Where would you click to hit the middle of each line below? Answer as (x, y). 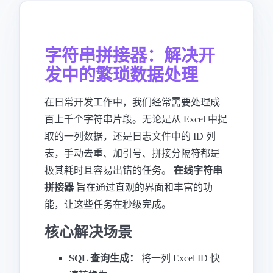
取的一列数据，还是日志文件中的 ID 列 (130, 136)
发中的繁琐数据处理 (121, 74)
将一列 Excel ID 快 (179, 258)
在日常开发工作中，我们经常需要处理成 (132, 102)
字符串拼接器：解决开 (130, 55)
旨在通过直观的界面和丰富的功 (143, 187)
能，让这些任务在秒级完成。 (108, 204)
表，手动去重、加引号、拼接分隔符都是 (132, 153)
